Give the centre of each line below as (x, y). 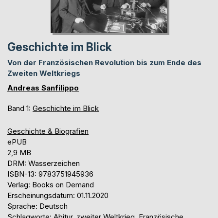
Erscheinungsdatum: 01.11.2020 (58, 196)
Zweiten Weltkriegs (44, 73)
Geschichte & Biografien (48, 131)
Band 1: (20, 109)
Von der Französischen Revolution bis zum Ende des (104, 63)
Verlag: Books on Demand (51, 185)
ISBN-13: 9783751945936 (50, 174)
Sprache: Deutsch (37, 206)
